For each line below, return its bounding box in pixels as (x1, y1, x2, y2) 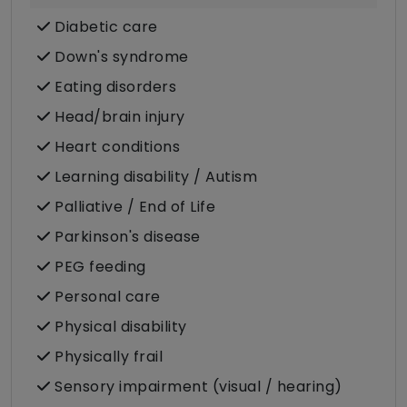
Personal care (50, 286, 161, 308)
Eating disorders (50, 76, 176, 98)
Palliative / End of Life (50, 196, 215, 218)
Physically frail (50, 346, 163, 368)
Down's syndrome (50, 46, 189, 68)
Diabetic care (50, 16, 158, 38)
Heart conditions (50, 136, 180, 158)
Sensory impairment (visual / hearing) (50, 376, 342, 398)
